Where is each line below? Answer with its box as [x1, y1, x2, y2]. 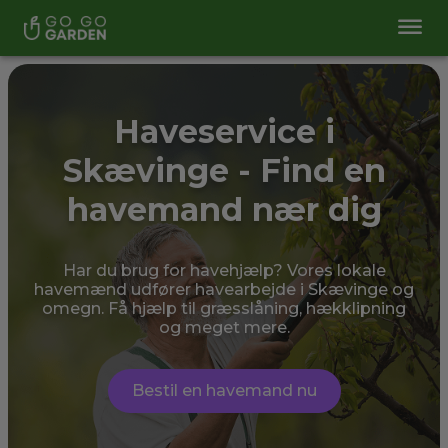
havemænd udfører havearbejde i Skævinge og [34, 280, 414, 299]
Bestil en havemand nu [131, 381, 317, 400]
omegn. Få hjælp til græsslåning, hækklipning [42, 299, 406, 318]
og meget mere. [158, 318, 290, 337]
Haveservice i [113, 112, 335, 151]
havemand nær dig [66, 190, 382, 229]
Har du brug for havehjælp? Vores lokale [62, 261, 386, 280]
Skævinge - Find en [62, 151, 386, 190]
